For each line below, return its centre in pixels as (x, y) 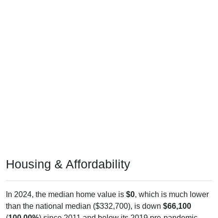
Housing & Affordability (68, 164)
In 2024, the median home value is (66, 194)
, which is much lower (172, 194)
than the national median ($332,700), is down (84, 206)
